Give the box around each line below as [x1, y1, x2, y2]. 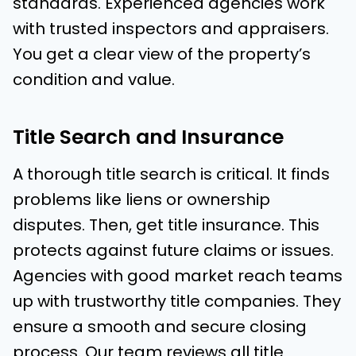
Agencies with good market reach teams [13, 265, 342, 288]
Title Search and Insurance [13, 122, 284, 151]
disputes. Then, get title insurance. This [13, 214, 319, 237]
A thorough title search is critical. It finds [13, 163, 330, 186]
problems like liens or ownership [13, 188, 270, 211]
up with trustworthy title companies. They [13, 290, 341, 313]
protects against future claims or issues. [13, 239, 334, 262]
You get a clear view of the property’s [13, 43, 311, 66]
